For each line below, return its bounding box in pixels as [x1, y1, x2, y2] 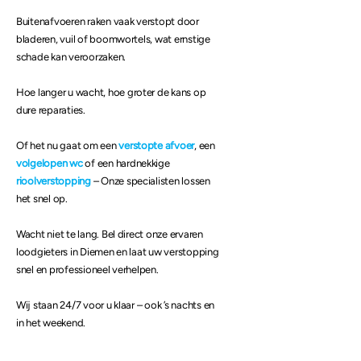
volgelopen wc [16, 157, 83, 169]
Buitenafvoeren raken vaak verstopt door [16, 15, 199, 27]
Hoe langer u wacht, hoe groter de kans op [16, 86, 206, 98]
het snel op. [16, 193, 68, 205]
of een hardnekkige [82, 157, 170, 169]
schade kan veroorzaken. [16, 51, 128, 63]
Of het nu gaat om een [16, 139, 119, 151]
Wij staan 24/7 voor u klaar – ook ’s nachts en [16, 299, 215, 311]
